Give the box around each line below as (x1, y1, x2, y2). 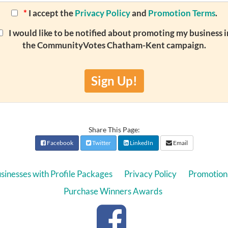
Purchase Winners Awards (63, 186, 162, 197)
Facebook (45, 139, 73, 147)
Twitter (91, 139, 111, 147)
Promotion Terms (148, 8, 215, 19)
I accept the (26, 8, 75, 19)
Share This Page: (88, 125, 140, 134)
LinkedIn (128, 139, 153, 147)
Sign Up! (91, 73, 137, 89)
